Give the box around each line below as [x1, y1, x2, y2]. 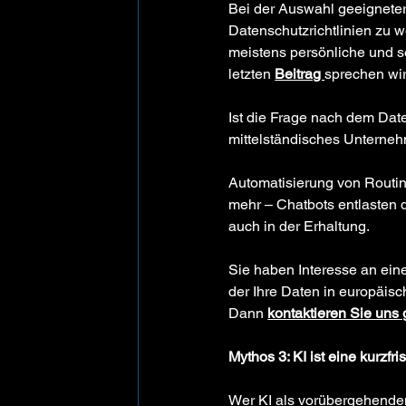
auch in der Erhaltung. [228, 217, 377, 235]
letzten [228, 64, 275, 82]
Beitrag [275, 64, 325, 82]
